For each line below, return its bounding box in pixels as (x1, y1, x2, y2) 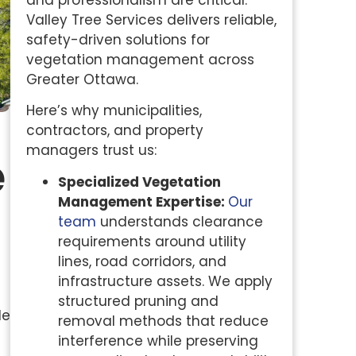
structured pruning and (57, 291, 219, 311)
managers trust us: (25, 141, 157, 161)
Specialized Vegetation (57, 172, 221, 192)
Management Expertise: (57, 192, 228, 211)
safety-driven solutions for (25, 30, 210, 49)
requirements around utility (57, 231, 246, 251)
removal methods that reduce (57, 311, 269, 331)
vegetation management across (25, 50, 254, 69)
